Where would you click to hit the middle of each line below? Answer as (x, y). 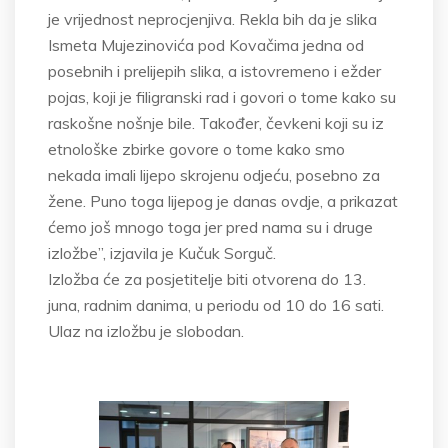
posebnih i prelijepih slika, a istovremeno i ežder (214, 71)
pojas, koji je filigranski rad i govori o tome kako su (222, 97)
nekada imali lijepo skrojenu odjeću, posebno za (214, 175)
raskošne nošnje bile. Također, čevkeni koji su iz (216, 123)
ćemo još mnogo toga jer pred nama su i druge (210, 227)
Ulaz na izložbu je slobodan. (146, 331)
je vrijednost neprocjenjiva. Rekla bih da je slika (212, 19)
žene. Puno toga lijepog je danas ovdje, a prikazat (223, 201)
